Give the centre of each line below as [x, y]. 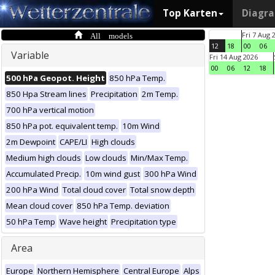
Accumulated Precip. [44, 174]
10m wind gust [113, 174]
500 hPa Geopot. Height [56, 78]
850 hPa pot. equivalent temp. [62, 126]
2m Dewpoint [31, 142]
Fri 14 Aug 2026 [234, 57]
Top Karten [190, 13]
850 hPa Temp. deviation [123, 206]
